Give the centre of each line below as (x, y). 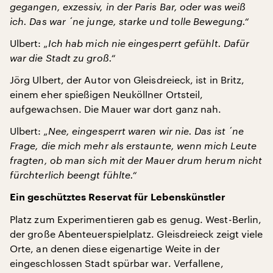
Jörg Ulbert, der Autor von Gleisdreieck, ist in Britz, (127, 79)
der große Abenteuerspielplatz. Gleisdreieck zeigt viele (136, 233)
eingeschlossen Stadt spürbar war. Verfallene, (117, 263)
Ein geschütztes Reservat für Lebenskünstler (118, 197)
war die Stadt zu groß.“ (62, 57)
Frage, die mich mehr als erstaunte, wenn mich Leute (133, 145)
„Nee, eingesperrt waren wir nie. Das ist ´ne (144, 130)
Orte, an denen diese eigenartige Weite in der (115, 248)
